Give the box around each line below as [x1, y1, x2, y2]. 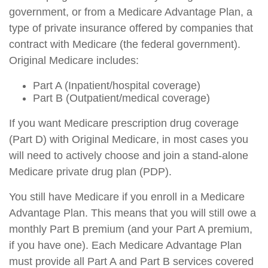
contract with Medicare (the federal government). [9, 38, 240, 50]
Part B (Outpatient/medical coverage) [33, 92, 210, 104]
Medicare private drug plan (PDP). [9, 166, 172, 178]
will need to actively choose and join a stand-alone [9, 150, 248, 162]
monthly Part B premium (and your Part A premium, [9, 223, 252, 235]
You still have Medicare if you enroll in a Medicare [9, 191, 245, 203]
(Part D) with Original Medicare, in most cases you [9, 133, 248, 145]
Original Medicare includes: [9, 54, 139, 66]
